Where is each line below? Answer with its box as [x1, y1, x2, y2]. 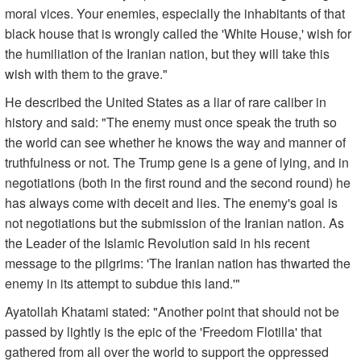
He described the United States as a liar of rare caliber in [5, 93, 326, 112]
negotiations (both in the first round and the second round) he [5, 173, 351, 193]
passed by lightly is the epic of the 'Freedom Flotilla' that [5, 322, 322, 342]
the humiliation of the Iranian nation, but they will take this [5, 44, 330, 64]
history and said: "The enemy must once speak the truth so [5, 113, 337, 132]
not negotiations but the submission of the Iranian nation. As [5, 214, 344, 233]
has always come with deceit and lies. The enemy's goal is [5, 193, 338, 213]
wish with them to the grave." [5, 64, 168, 84]
